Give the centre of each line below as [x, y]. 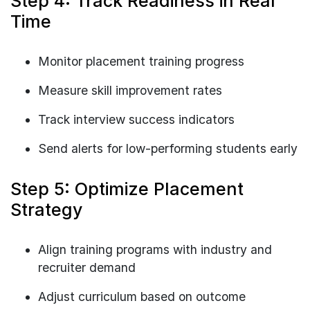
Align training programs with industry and [155, 249]
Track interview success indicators [136, 119]
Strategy [46, 209]
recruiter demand [87, 267]
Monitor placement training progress [141, 61]
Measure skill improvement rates [130, 90]
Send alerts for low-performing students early [168, 148]
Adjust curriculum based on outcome [142, 296]
